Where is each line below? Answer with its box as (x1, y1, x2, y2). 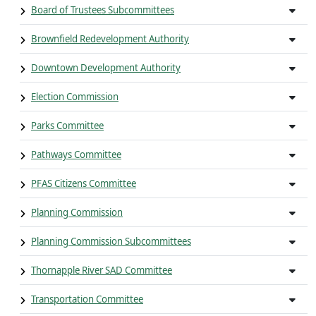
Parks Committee (31, 119, 104, 132)
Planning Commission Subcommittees (31, 235, 191, 248)
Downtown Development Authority (31, 61, 181, 74)
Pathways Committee (31, 148, 121, 161)
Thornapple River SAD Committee (31, 264, 172, 276)
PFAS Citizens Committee (31, 177, 136, 190)
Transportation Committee (31, 293, 143, 305)
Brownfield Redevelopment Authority (31, 32, 189, 45)
